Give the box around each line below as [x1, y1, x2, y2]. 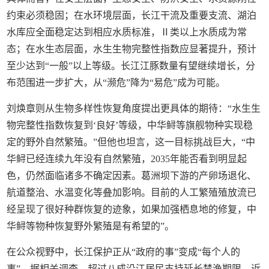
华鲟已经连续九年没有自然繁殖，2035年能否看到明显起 [7, 154, 247, 165]
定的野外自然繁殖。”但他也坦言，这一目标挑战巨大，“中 [7, 137, 256, 148]
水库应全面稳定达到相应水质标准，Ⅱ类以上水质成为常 [7, 27, 247, 38]
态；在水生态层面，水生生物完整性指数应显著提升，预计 [7, 44, 257, 55]
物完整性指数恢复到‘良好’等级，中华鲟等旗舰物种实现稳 [7, 120, 253, 131]
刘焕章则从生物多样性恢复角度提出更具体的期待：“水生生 [7, 103, 261, 114]
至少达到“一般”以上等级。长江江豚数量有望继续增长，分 [7, 61, 256, 71]
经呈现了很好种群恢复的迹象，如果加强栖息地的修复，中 [7, 204, 257, 215]
